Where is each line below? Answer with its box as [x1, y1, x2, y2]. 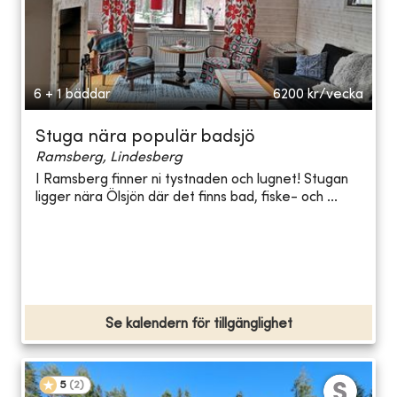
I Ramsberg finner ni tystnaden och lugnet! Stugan [35, 173, 348, 188]
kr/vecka [307, 87, 363, 102]
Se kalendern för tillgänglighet [105, 316, 292, 331]
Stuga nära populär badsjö [35, 128, 255, 146]
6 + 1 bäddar [34, 87, 111, 102]
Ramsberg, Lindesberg [35, 150, 183, 165]
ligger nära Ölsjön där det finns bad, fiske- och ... [35, 191, 338, 206]
